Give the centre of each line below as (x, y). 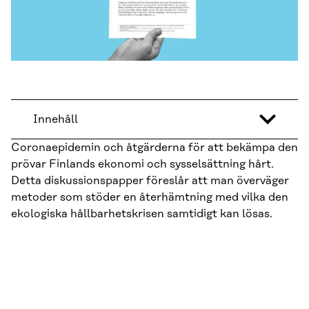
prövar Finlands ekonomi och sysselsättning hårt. (142, 165)
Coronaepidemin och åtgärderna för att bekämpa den (154, 148)
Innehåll (56, 120)
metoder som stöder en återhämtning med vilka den (150, 198)
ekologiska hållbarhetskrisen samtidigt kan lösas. (142, 214)
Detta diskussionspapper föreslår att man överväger (150, 181)
